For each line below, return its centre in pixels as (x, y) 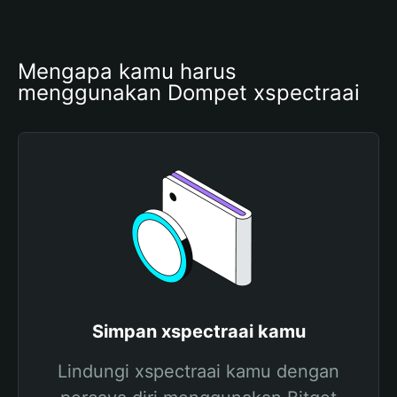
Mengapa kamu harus (127, 71)
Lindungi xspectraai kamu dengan (198, 371)
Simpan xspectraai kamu (198, 331)
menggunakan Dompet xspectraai (189, 93)
